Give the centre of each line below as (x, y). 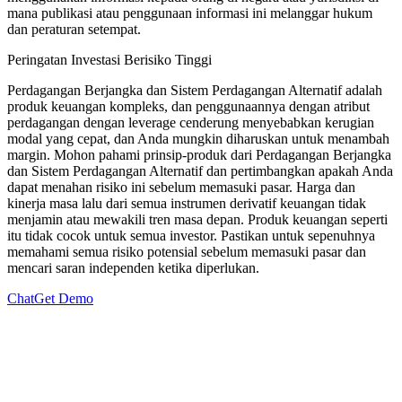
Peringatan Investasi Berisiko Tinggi (109, 59)
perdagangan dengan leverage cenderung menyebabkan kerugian (191, 122)
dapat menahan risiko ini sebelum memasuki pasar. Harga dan (181, 187)
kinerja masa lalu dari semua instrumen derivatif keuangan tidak (187, 203)
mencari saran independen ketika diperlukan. (133, 267)
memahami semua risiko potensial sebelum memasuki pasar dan (187, 251)
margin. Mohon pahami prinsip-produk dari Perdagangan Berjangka (199, 154)
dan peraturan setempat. (74, 29)
